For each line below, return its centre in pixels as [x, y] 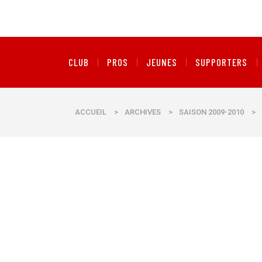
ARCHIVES [143, 112]
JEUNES [162, 62]
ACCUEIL [91, 112]
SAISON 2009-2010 [211, 112]
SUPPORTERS [222, 62]
